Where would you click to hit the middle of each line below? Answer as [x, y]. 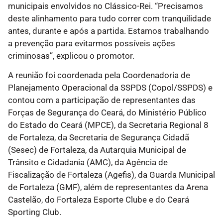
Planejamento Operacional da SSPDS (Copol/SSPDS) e [110, 88]
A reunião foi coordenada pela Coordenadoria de [99, 75]
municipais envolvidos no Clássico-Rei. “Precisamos [106, 6]
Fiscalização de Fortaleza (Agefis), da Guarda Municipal [111, 175]
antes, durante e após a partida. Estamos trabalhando [109, 31]
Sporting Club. [35, 212]
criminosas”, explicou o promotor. [71, 56]
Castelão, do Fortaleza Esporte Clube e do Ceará [99, 200]
